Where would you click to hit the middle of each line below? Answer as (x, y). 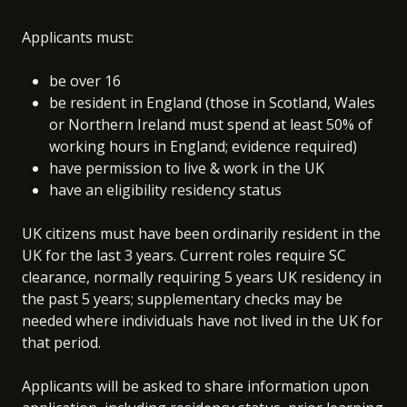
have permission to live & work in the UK (187, 168)
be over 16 (85, 80)
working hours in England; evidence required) (203, 146)
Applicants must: (78, 37)
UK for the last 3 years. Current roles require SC (184, 255)
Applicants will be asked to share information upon (195, 386)
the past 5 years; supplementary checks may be (182, 298)
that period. (61, 342)
